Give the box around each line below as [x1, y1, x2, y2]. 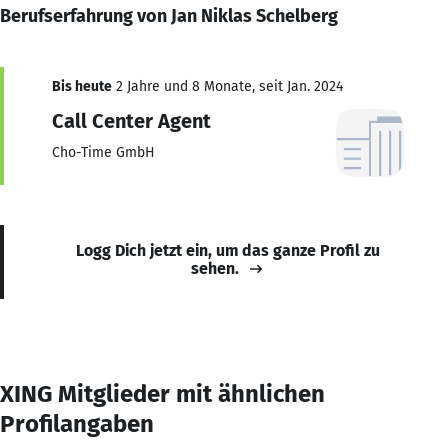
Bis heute [52, 77, 112, 95]
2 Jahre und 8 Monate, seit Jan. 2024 [112, 77, 343, 95]
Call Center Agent [52, 108, 211, 133]
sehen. [191, 258, 239, 278]
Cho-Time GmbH [52, 143, 155, 161]
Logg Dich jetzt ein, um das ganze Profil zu [76, 240, 380, 260]
